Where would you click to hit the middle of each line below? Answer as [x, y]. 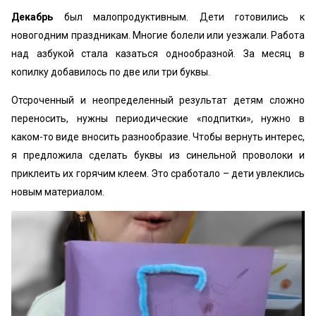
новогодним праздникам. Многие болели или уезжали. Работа [158, 36]
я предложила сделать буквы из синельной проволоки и [158, 156]
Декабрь [32, 17]
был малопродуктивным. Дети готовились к [179, 17]
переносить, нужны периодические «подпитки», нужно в [158, 119]
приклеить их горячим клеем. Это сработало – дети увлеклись [158, 174]
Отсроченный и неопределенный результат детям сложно [158, 101]
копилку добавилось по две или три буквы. [112, 72]
